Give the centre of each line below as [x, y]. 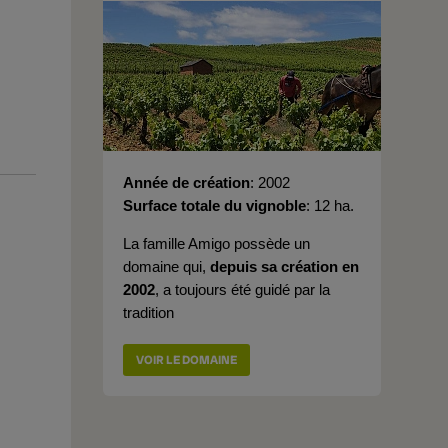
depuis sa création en [284, 266]
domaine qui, [166, 266]
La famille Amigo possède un [216, 243]
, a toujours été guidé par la [242, 289]
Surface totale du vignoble [214, 205]
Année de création [186, 182]
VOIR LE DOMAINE [186, 360]
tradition [148, 312]
